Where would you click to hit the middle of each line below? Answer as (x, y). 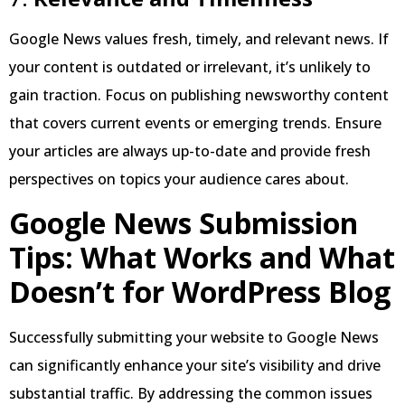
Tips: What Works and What (202, 257)
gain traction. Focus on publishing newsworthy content (199, 94)
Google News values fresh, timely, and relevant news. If (199, 38)
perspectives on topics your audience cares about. (179, 179)
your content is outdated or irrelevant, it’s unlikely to (190, 66)
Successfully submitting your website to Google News (194, 337)
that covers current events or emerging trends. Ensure (195, 122)
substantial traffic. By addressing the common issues (191, 393)
